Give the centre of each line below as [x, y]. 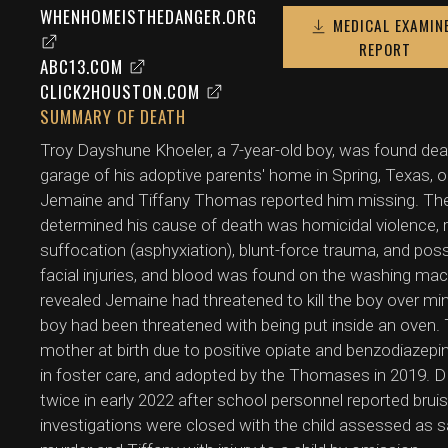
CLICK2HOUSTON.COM [120, 91]
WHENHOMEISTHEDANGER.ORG [148, 16]
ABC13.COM [81, 66]
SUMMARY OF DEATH [113, 116]
